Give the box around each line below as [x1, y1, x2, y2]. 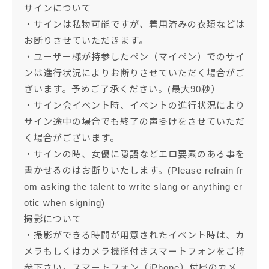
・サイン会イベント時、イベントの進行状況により [24, 100, 245, 111]
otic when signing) [24, 198, 105, 208]
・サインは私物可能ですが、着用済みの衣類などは [24, 19, 245, 30]
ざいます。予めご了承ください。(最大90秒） [24, 84, 220, 95]
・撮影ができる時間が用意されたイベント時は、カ [24, 230, 245, 241]
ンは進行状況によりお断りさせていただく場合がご [24, 68, 245, 79]
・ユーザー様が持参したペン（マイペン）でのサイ [24, 52, 245, 62]
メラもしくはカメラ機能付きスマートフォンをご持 [24, 246, 245, 257]
